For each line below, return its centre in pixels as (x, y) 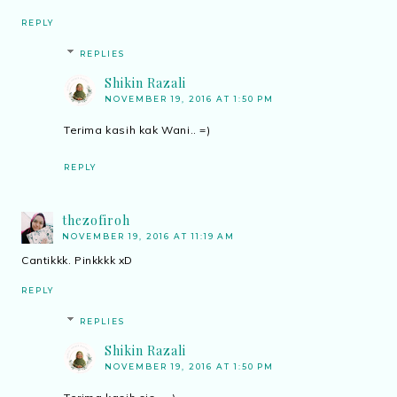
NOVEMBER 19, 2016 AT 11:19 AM (148, 237)
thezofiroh (96, 221)
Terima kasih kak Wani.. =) (137, 130)
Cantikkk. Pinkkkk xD (77, 261)
